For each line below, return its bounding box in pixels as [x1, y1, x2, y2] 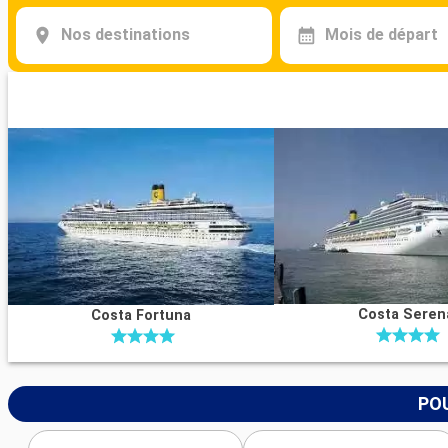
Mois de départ [324, 25, 438, 45]
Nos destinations [60, 25, 190, 45]
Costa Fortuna [90, 306, 191, 324]
